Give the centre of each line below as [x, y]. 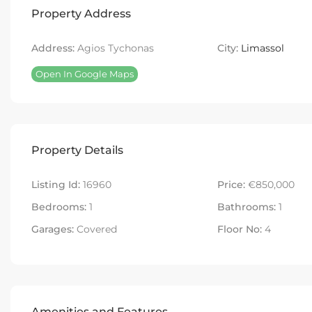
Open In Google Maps [85, 74]
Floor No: [239, 229]
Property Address [81, 14]
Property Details [77, 150]
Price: [231, 185]
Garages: [53, 229]
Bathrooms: [246, 207]
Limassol [262, 48]
